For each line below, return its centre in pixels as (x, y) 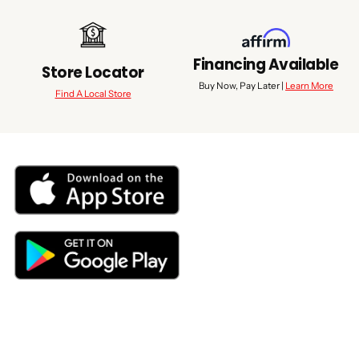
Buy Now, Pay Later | (242, 85)
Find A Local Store (93, 94)
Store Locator (93, 73)
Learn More (309, 85)
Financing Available (266, 64)
